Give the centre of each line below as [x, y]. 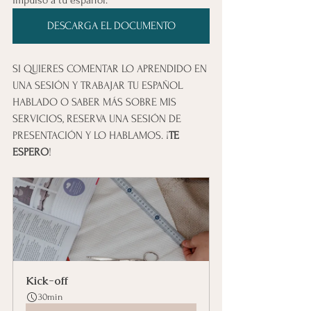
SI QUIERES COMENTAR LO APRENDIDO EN [111, 68]
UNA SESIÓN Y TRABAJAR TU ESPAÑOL [99, 85]
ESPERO [31, 152]
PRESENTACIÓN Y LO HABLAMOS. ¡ [91, 135]
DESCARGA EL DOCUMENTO [111, 25]
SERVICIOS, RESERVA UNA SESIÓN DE [98, 118]
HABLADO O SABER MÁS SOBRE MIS [96, 102]
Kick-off [47, 280]
